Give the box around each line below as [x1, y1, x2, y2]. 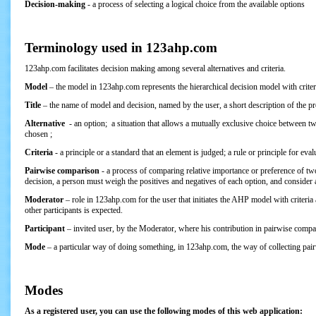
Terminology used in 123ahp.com [25, 40, 217, 55]
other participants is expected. [25, 205, 123, 215]
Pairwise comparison [25, 166, 99, 176]
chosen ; [25, 129, 52, 139]
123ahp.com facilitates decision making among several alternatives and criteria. [25, 63, 286, 73]
